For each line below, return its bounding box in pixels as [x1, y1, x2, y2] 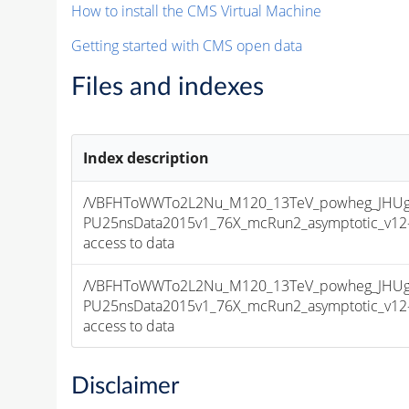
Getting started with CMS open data [70, 36, 302, 57]
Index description [83, 148, 210, 169]
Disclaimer [70, 373, 179, 398]
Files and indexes [70, 74, 264, 100]
